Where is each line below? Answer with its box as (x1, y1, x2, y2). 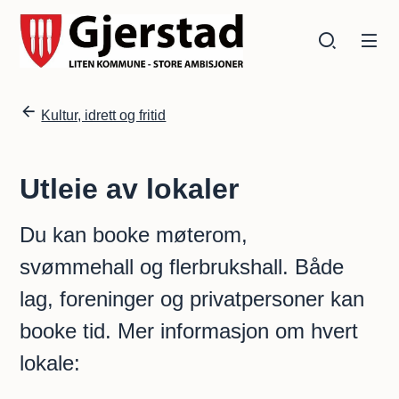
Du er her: (20, 105, 83, 120)
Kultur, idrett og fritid (41, 108, 167, 123)
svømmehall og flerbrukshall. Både (20, 255, 345, 279)
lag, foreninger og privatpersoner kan (20, 287, 365, 311)
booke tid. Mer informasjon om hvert (20, 319, 359, 343)
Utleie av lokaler (20, 173, 240, 205)
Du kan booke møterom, (20, 223, 248, 247)
